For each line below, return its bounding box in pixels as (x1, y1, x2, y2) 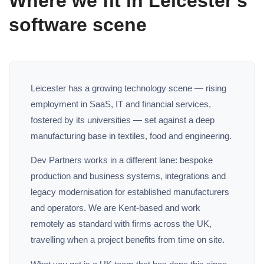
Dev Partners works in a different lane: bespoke (31, 155, 213, 166)
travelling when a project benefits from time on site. (31, 235, 225, 245)
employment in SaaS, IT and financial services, (31, 98, 211, 109)
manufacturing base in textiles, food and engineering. (31, 130, 232, 141)
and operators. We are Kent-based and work (31, 203, 200, 213)
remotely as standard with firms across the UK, (31, 219, 212, 229)
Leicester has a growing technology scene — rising (31, 82, 226, 93)
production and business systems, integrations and (31, 171, 226, 181)
